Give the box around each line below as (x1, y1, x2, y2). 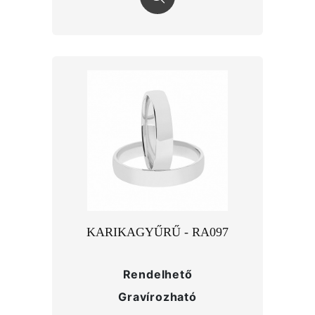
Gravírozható (118, 290, 197, 304)
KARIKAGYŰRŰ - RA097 (86, 225, 229, 239)
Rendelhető (122, 267, 193, 281)
